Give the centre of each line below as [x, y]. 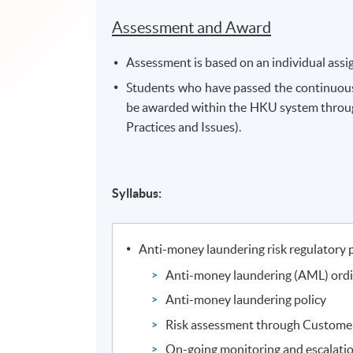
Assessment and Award [192, 28]
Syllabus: [137, 193]
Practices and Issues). [184, 126]
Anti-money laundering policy [246, 300]
